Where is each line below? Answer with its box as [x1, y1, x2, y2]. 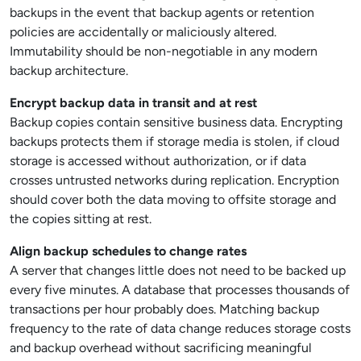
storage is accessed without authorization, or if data [10, 153, 306, 168]
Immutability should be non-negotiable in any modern [10, 44, 317, 59]
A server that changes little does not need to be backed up [10, 263, 346, 278]
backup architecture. [10, 63, 128, 78]
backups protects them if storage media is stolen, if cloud [10, 134, 339, 149]
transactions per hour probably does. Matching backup [10, 301, 319, 317]
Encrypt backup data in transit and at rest [10, 95, 257, 110]
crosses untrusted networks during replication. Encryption [10, 172, 339, 188]
